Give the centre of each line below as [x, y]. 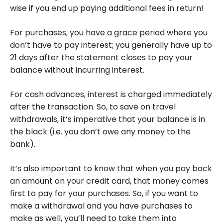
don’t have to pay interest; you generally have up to [111, 45]
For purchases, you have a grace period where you [109, 33]
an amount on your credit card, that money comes [109, 181]
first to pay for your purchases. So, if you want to [104, 194]
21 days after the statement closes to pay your [101, 58]
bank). [23, 144]
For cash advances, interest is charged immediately [111, 95]
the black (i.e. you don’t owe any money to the [100, 132]
